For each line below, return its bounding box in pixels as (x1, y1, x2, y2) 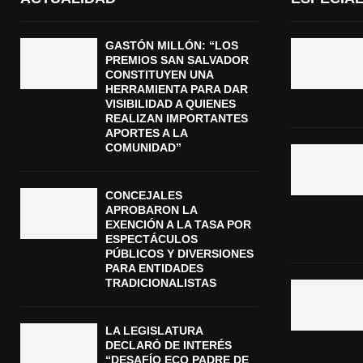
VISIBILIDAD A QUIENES (105, 96, 236, 110)
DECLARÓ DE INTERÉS (105, 338, 232, 352)
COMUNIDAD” (105, 140, 181, 154)
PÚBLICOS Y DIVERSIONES (105, 246, 254, 260)
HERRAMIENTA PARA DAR (105, 82, 248, 96)
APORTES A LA (105, 126, 187, 139)
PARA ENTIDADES (105, 261, 203, 275)
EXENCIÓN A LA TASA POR (105, 217, 251, 231)
